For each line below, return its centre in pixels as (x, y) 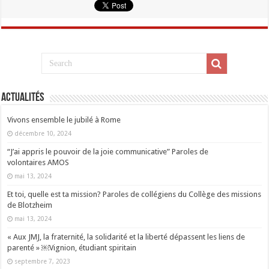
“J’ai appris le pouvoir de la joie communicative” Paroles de (108, 151)
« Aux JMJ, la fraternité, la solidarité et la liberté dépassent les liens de (126, 237)
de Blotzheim (30, 205)
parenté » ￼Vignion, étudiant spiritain (72, 247)
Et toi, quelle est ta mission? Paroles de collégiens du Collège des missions (134, 194)
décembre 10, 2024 (43, 133)
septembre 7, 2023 (43, 261)
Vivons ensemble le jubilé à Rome (64, 119)
